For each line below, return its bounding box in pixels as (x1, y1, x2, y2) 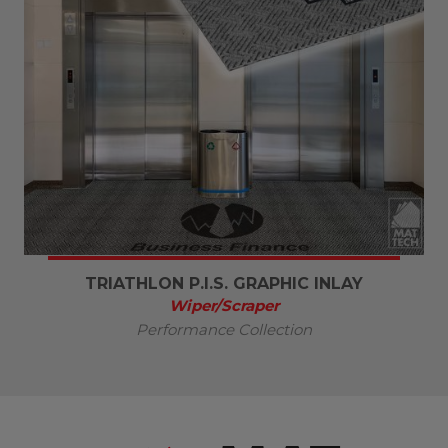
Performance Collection (136, 319, 312, 339)
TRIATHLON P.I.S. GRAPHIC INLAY (85, 273, 363, 293)
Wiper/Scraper (169, 295, 279, 315)
